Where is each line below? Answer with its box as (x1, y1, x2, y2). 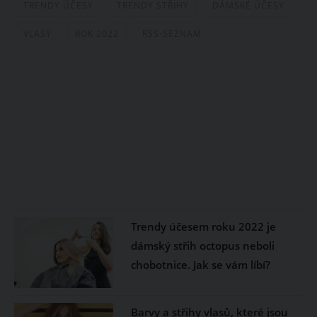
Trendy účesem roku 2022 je (130, 219, 276, 234)
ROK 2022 (75, 28, 119, 40)
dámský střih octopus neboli (130, 238, 275, 253)
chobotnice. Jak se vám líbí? (130, 258, 270, 272)
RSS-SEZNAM (142, 28, 202, 40)
